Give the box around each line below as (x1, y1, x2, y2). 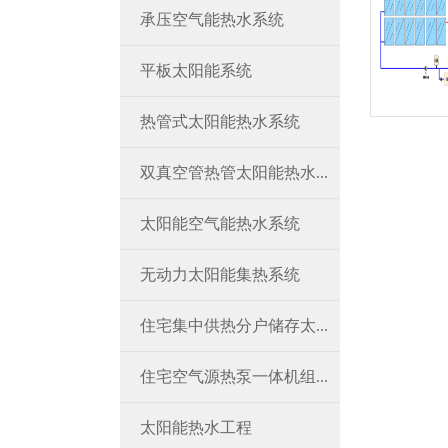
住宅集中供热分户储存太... (140, 317, 328, 334)
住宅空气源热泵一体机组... (140, 368, 328, 385)
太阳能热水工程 (140, 419, 252, 436)
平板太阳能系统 (140, 62, 252, 79)
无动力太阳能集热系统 (140, 266, 300, 283)
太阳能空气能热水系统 (140, 215, 300, 232)
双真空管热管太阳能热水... (140, 164, 328, 181)
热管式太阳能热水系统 (140, 113, 300, 130)
